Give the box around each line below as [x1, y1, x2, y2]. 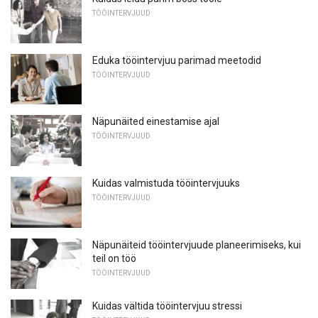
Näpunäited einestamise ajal [92, 116, 219, 128]
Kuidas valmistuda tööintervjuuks [92, 177, 240, 189]
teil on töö [92, 252, 136, 264]
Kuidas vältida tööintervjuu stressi [92, 300, 242, 312]
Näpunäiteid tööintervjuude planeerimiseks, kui [92, 238, 301, 251]
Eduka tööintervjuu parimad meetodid [92, 54, 261, 66]
